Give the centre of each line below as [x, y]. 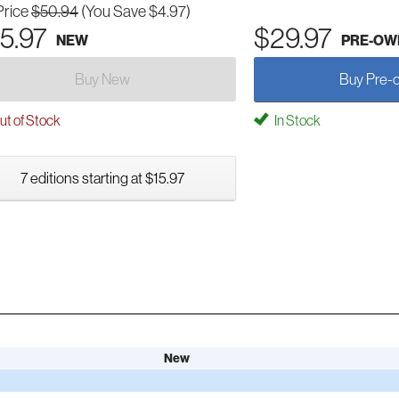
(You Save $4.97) [136, 11]
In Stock [297, 120]
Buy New [102, 79]
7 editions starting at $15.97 [102, 178]
